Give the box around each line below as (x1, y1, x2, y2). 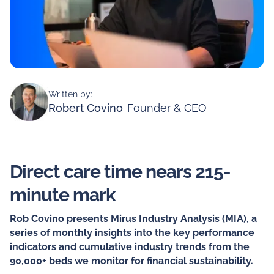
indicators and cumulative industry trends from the (9, 241, 250, 253)
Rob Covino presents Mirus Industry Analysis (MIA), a (9, 213, 257, 225)
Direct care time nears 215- (9, 161, 231, 183)
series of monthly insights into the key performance (9, 227, 254, 239)
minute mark (9, 184, 116, 206)
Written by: (48, 89, 92, 99)
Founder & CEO (127, 101, 207, 114)
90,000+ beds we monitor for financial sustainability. (9, 255, 256, 267)
